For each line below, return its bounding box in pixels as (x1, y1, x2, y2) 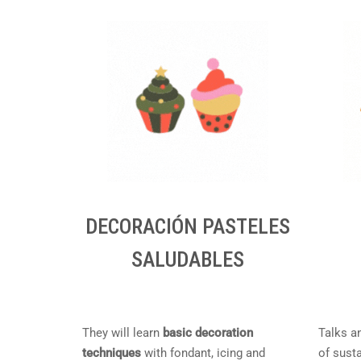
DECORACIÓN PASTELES (85, 214, 291, 239)
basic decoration (163, 326, 253, 340)
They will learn (82, 326, 163, 340)
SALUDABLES (131, 247, 245, 272)
